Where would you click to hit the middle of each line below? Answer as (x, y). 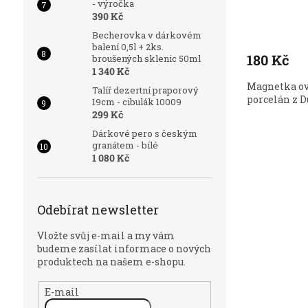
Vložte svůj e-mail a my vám (106, 236)
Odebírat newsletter (98, 210)
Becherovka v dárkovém (146, 35)
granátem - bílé (125, 145)
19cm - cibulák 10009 (136, 102)
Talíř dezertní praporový (145, 90)
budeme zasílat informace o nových (124, 249)
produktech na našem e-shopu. (111, 262)
